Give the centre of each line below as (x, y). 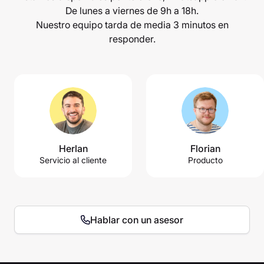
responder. (132, 39)
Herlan (73, 149)
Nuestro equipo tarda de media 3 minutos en (132, 25)
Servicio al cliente (73, 160)
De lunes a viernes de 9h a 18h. (132, 11)
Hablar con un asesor (137, 220)
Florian (205, 149)
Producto (205, 160)
